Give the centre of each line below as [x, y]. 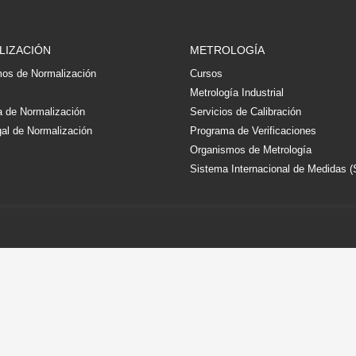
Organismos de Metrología [251, 150]
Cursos [206, 74]
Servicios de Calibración [246, 112]
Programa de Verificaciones [253, 131]
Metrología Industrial [237, 93]
